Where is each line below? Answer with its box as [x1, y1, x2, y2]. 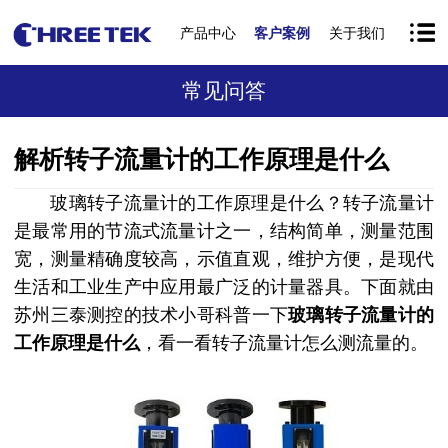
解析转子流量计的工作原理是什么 [14, 145, 389, 173]
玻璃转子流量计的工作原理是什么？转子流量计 [50, 193, 434, 213]
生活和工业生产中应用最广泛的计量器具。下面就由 [14, 277, 434, 297]
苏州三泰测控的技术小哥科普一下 [14, 305, 289, 325]
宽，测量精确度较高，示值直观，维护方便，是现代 [14, 249, 434, 269]
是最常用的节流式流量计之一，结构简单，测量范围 [14, 221, 434, 241]
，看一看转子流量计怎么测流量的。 [140, 333, 428, 353]
